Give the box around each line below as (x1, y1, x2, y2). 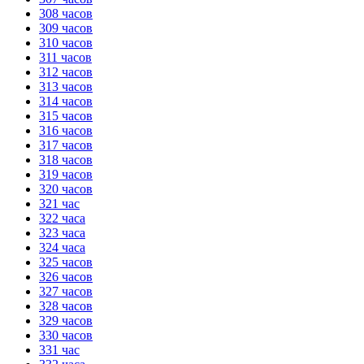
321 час (39, 196, 80, 210)
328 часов (39, 298, 93, 313)
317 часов (39, 137, 93, 152)
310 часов (39, 35, 93, 50)
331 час (39, 342, 80, 357)
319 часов (39, 167, 93, 181)
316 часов (39, 123, 93, 137)
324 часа (39, 240, 85, 254)
